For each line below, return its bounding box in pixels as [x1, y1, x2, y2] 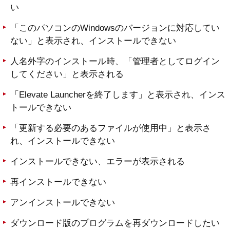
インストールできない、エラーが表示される [10, 157, 185, 167]
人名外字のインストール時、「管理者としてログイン [10, 56, 220, 67]
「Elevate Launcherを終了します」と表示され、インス [10, 90, 225, 100]
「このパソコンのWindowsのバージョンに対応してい [10, 23, 220, 33]
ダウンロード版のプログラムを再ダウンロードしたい [10, 218, 220, 228]
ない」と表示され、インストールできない [10, 36, 176, 46]
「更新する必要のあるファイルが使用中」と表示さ [10, 123, 211, 133]
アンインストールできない [10, 198, 115, 208]
